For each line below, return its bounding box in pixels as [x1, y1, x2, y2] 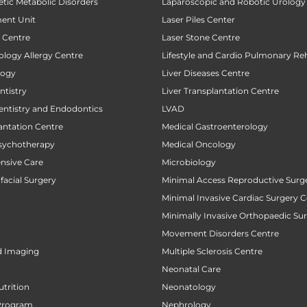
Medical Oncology [162, 139, 236, 150]
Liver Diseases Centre [162, 68, 249, 79]
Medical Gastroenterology [162, 121, 268, 132]
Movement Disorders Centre [162, 228, 279, 239]
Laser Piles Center [162, 14, 235, 25]
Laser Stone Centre [162, 32, 240, 43]
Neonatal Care [162, 264, 221, 275]
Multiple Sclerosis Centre [162, 246, 262, 257]
